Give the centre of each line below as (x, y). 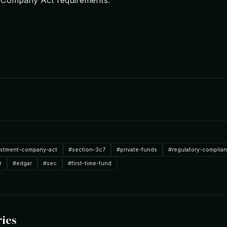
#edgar (22, 163)
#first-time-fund (90, 163)
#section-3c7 (87, 149)
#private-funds (137, 149)
